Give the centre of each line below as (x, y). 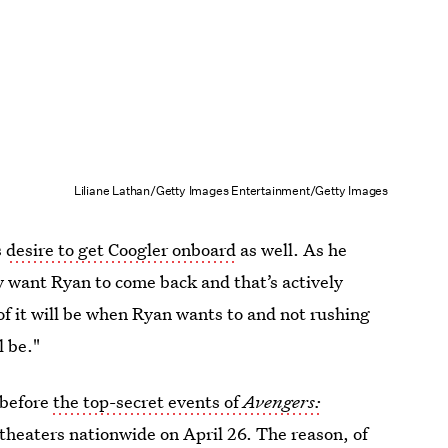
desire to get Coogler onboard (121, 249)
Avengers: (282, 401)
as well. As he (292, 249)
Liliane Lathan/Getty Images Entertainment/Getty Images (230, 191)
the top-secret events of (148, 401)
